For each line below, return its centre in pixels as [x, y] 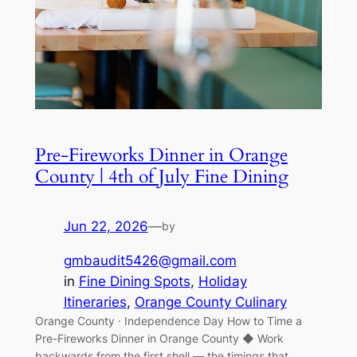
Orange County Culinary [210, 302]
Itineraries [95, 302]
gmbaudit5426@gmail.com [150, 260]
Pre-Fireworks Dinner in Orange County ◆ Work [159, 338]
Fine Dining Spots [134, 281]
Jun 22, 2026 [106, 227]
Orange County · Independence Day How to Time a [168, 320]
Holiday [222, 281]
